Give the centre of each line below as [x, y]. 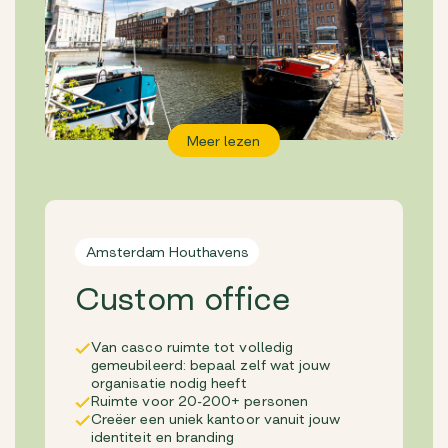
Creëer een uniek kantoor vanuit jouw [216, 418]
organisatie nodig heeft [169, 382]
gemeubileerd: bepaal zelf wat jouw [211, 364]
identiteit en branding [163, 436]
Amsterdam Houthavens [167, 251]
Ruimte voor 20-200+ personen [199, 400]
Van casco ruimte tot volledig [192, 346]
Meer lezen [224, 140]
